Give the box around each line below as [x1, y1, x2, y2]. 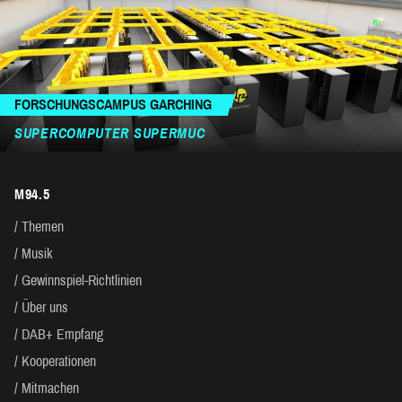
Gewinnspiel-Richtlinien [22, 273, 142, 289]
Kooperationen [22, 354, 96, 370]
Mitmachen [22, 380, 79, 397]
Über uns [22, 300, 68, 316]
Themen [22, 219, 64, 235]
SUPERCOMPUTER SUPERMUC [14, 126, 205, 142]
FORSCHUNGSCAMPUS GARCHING [14, 97, 212, 113]
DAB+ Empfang [22, 327, 103, 343]
